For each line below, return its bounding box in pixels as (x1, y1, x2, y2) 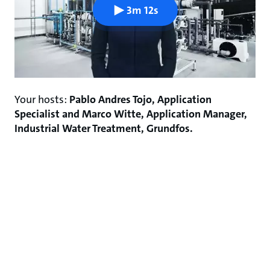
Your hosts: (14, 92, 69, 107)
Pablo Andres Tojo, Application (69, 92, 212, 107)
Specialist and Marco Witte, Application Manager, (14, 107, 247, 121)
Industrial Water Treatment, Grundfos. (14, 121, 193, 136)
